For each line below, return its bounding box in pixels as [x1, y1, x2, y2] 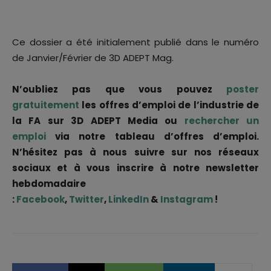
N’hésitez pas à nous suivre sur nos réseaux [12, 146, 259, 159]
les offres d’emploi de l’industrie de [79, 99, 259, 112]
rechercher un [184, 114, 259, 128]
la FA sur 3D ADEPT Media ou [12, 114, 184, 128]
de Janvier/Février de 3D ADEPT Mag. [12, 51, 174, 65]
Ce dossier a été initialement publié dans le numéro [12, 36, 259, 49]
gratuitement [12, 99, 79, 112]
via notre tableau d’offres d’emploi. [46, 130, 259, 143]
